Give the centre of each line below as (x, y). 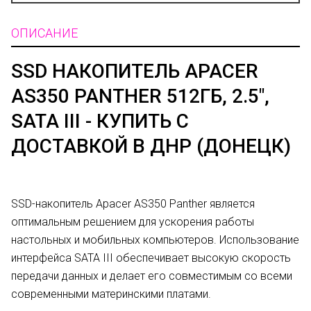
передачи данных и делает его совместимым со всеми (152, 276)
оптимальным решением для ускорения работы (133, 222)
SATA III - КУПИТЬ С (100, 121)
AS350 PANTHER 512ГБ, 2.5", (140, 96)
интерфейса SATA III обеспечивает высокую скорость (151, 258)
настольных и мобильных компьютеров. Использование (155, 240)
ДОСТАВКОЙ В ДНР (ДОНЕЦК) (151, 146)
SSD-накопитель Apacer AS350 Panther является (133, 204)
